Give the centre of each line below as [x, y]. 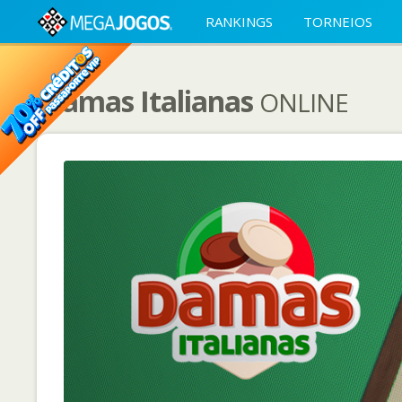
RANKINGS [239, 22]
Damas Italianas [150, 101]
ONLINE [303, 102]
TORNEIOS [338, 22]
